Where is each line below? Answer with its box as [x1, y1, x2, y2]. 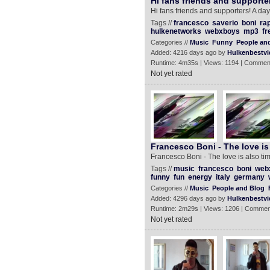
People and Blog [212, 184, 265, 192]
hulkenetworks [150, 27, 201, 36]
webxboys [204, 27, 240, 36]
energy [187, 173, 212, 181]
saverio [212, 19, 238, 27]
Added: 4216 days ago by [150, 49, 227, 56]
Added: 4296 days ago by [150, 195, 227, 202]
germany [233, 173, 265, 181]
